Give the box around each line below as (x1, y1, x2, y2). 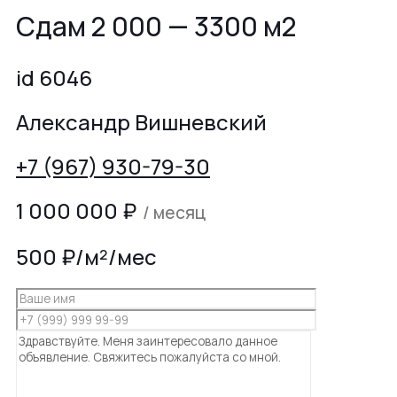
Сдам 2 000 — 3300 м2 (16, 8, 297, 45)
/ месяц (139, 200, 206, 224)
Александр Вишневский (16, 107, 267, 137)
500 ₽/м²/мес (16, 241, 157, 271)
